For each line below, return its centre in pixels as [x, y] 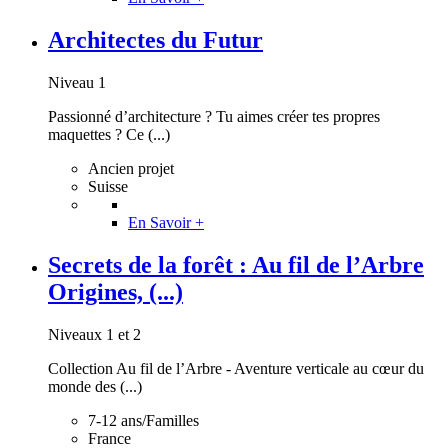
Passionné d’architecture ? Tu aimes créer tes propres [214, 117]
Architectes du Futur [155, 40]
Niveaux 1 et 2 [94, 334]
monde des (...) [95, 386]
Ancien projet [131, 169]
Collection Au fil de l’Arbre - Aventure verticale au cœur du [236, 368]
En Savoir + [166, 223]
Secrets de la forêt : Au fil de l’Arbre [236, 264]
